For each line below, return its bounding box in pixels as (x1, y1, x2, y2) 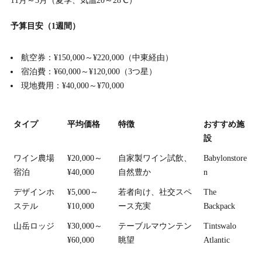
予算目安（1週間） (10, 22, 80, 31)
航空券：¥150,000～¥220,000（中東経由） (21, 53, 174, 63)
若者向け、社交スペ (118, 187, 192, 196)
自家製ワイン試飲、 (118, 153, 192, 163)
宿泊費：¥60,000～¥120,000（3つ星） (21, 67, 157, 77)
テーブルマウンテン (118, 221, 192, 230)
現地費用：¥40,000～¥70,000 (21, 81, 125, 91)
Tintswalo (204, 221, 236, 230)
